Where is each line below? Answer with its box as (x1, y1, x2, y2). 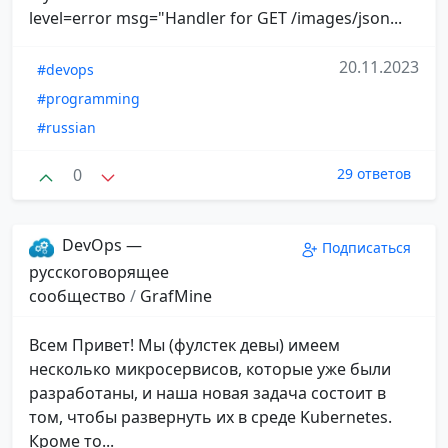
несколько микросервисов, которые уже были (29, 357, 391, 380)
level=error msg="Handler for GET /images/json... (29, 7, 402, 30)
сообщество (29, 284, 130, 307)
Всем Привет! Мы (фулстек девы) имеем (29, 333, 340, 356)
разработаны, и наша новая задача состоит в (29, 381, 386, 404)
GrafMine (140, 284, 212, 307)
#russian (37, 118, 96, 138)
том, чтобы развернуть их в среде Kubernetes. (29, 405, 392, 428)
